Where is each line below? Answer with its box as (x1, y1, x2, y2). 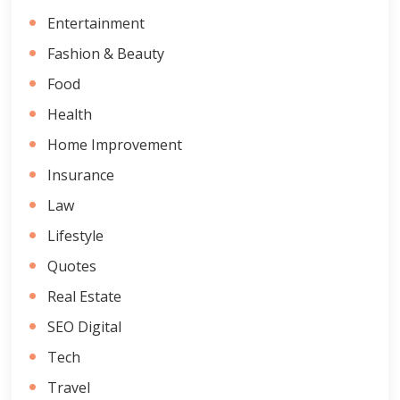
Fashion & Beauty (47, 44, 165, 64)
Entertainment (47, 13, 146, 34)
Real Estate (47, 287, 122, 307)
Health (47, 104, 93, 125)
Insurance (47, 165, 115, 186)
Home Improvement (47, 135, 183, 155)
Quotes (47, 256, 97, 277)
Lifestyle (47, 226, 104, 246)
